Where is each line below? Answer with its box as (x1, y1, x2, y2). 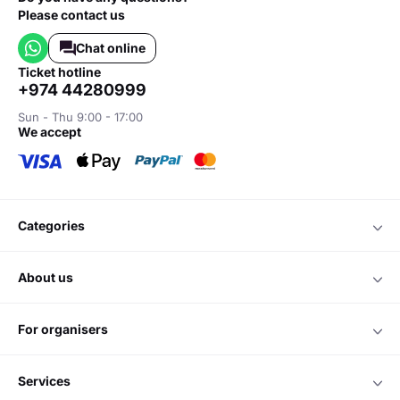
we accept (30, 124, 81, 139)
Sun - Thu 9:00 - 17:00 (18, 110, 143, 124)
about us (27, 270, 73, 285)
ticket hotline (26, 64, 101, 79)
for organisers (25, 321, 108, 337)
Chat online (75, 40, 146, 55)
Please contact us (18, 7, 125, 22)
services (26, 373, 71, 388)
